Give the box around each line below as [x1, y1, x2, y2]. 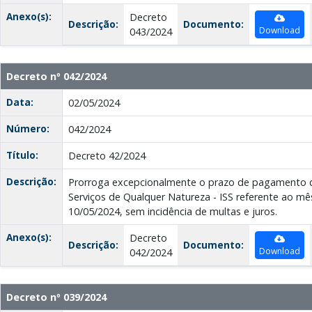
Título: [6, 148, 38, 162]
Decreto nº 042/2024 [6, 70, 107, 84]
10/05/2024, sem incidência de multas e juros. [68, 205, 277, 219]
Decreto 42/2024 [68, 149, 146, 163]
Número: [6, 122, 49, 136]
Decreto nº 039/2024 [6, 290, 107, 304]
